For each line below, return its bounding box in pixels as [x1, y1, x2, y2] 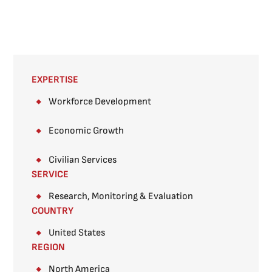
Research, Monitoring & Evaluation [49, 191, 193, 202]
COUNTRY [32, 205, 73, 217]
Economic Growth [49, 125, 124, 137]
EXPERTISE [32, 74, 78, 86]
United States [49, 227, 105, 239]
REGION [32, 242, 65, 253]
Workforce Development [49, 96, 151, 107]
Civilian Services [49, 154, 117, 166]
